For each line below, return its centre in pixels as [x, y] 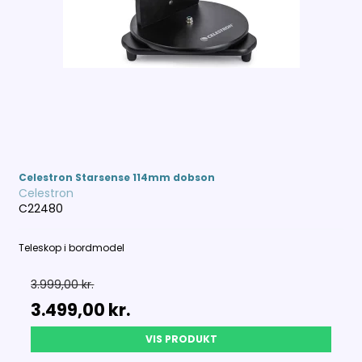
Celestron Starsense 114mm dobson [117, 177]
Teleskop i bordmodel [72, 247]
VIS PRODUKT [181, 339]
